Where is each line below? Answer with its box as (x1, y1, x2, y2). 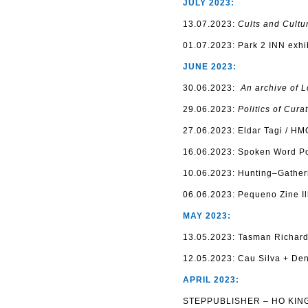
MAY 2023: (183, 211, 231, 221)
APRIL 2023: (183, 275, 239, 285)
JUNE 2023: (183, 62, 236, 71)
